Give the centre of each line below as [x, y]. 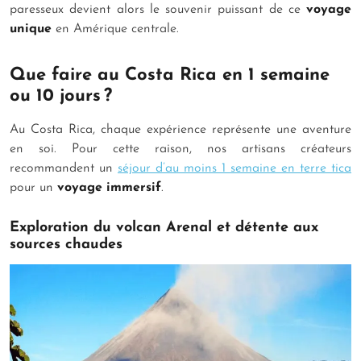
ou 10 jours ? [64, 96]
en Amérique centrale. [117, 29]
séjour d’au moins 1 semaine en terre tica [234, 169]
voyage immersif [109, 188]
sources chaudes [68, 245]
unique [33, 29]
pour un [33, 188]
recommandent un [64, 169]
